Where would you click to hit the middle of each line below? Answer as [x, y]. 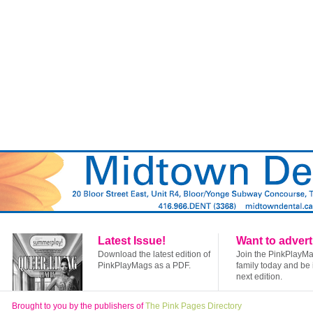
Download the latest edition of [154, 255]
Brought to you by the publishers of [79, 306]
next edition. [259, 277]
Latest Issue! [132, 241]
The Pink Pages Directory [194, 306]
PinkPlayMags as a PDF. [144, 266]
